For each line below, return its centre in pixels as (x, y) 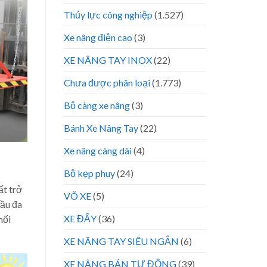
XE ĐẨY (80, 218)
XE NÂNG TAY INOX (108, 60)
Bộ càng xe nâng (97, 105)
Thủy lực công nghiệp (108, 14)
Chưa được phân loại (107, 82)
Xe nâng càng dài (98, 150)
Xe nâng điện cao (98, 37)
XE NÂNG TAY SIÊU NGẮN (121, 241)
